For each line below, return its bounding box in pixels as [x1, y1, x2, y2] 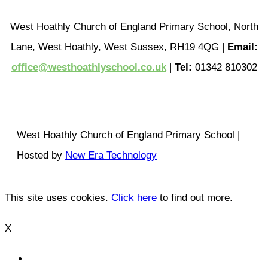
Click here [111, 191, 157, 203]
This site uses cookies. [5, 191, 111, 203]
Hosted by [17, 149, 65, 161]
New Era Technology [65, 149, 157, 161]
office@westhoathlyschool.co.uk [11, 61, 166, 73]
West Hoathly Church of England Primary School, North [10, 20, 258, 32]
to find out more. [157, 191, 233, 203]
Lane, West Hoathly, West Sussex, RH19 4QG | [10, 41, 227, 53]
